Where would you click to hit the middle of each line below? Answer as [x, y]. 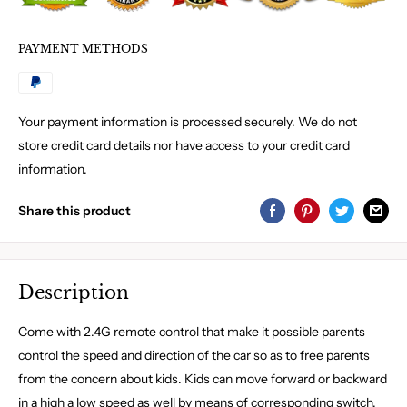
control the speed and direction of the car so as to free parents [194, 355]
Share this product [74, 210]
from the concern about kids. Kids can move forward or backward [203, 378]
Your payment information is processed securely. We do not [188, 122]
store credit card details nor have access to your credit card [184, 146]
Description [74, 292]
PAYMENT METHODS [83, 49]
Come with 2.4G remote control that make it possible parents [192, 331]
